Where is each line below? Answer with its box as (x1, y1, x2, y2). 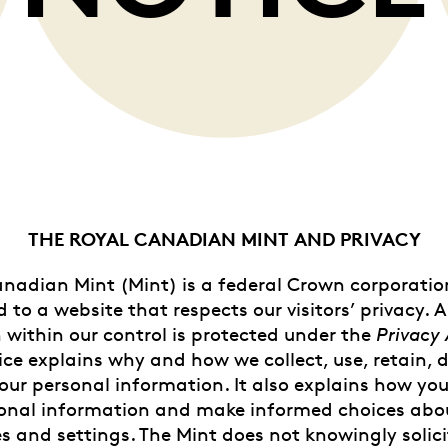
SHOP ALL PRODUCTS (157, 194, 291, 211)
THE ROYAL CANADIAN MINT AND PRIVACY (27, 226, 421, 251)
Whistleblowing (22, 7, 139, 27)
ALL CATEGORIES (22, 93, 127, 110)
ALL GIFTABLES (227, 93, 320, 110)
